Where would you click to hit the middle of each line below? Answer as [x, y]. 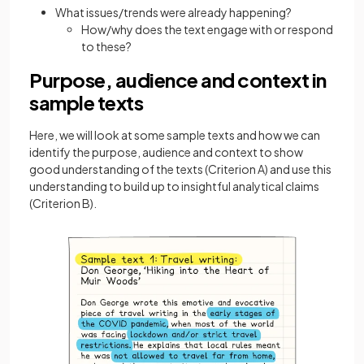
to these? [106, 46]
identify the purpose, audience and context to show [166, 152]
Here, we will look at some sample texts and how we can [175, 135]
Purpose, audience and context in [178, 80]
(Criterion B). [64, 203]
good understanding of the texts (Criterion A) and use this [180, 169]
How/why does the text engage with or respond [207, 29]
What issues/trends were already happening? [173, 12]
